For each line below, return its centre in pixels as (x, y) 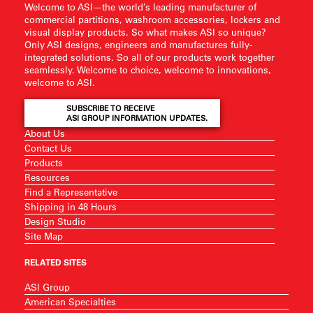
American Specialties (70, 301)
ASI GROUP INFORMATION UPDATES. (137, 118)
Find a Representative (71, 192)
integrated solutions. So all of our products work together (150, 57)
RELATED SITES (56, 262)
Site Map (44, 236)
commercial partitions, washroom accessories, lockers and (152, 19)
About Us (45, 133)
